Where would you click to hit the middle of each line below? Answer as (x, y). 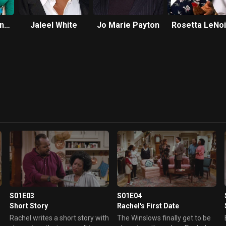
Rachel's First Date (148, 206)
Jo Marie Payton (128, 25)
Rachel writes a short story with (59, 218)
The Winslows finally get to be (164, 218)
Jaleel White (53, 25)
